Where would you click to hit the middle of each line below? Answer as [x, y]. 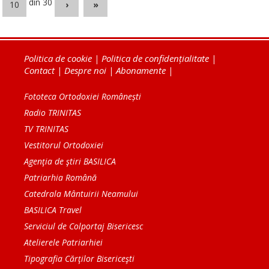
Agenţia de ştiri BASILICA [70, 162]
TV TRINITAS [46, 129]
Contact [39, 71]
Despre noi [85, 71]
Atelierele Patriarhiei [63, 243]
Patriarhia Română [60, 178]
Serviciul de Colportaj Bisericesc [83, 226]
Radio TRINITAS [53, 113]
